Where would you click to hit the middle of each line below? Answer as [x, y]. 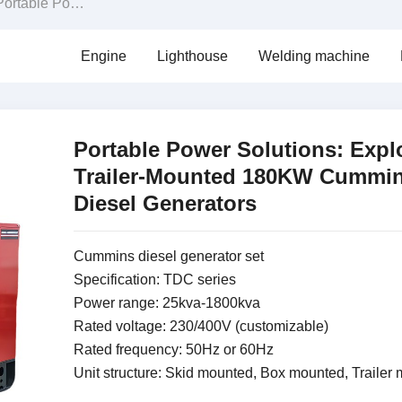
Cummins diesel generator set [168, 256]
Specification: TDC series [154, 280]
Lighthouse [192, 56]
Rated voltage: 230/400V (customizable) [201, 326]
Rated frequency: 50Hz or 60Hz [173, 350]
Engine [103, 56]
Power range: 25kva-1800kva [166, 303]
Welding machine [314, 56]
